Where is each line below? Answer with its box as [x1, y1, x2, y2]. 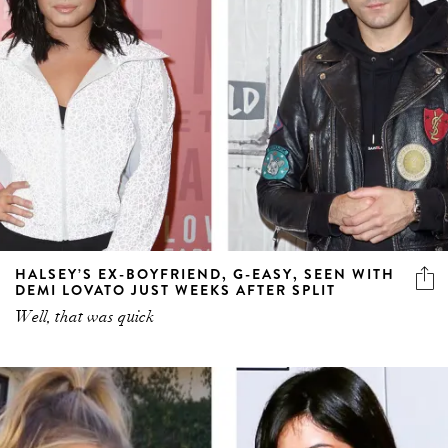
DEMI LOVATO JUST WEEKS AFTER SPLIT [15, 279, 336, 300]
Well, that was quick [15, 306, 154, 327]
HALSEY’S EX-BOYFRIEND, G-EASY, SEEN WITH [15, 263, 395, 284]
